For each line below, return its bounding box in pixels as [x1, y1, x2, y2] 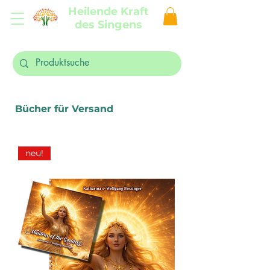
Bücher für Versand [12, 103, 113, 115]
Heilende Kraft [68, 5, 149, 18]
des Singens [75, 18, 142, 31]
